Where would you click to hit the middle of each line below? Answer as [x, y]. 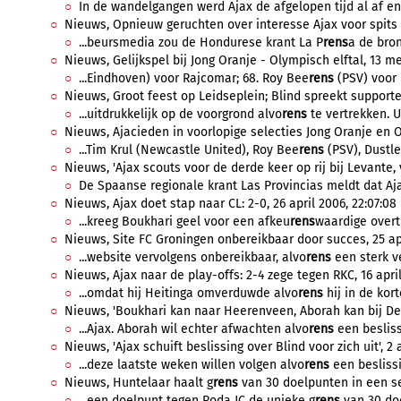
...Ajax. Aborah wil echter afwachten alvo [194, 329]
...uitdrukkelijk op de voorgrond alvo [180, 114]
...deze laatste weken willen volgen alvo [192, 365]
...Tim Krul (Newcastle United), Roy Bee [189, 150]
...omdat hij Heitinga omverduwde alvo [188, 293]
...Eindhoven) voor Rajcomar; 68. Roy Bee [194, 78]
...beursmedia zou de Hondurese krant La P [201, 43]
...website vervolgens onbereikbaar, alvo [192, 257]
